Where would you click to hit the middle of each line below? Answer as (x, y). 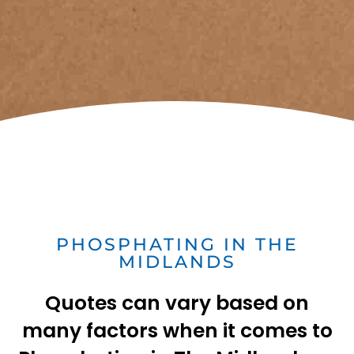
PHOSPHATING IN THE (177, 245)
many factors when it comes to (177, 331)
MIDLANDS (177, 262)
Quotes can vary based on (177, 303)
